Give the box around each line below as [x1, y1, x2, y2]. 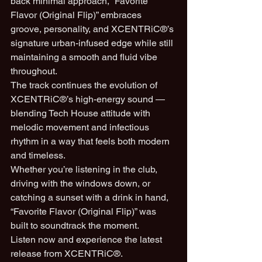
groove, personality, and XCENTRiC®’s [11, 23, 176, 35]
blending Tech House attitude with [11, 108, 153, 119]
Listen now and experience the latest [11, 234, 164, 245]
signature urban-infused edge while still [11, 37, 175, 49]
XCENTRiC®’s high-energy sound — [11, 94, 167, 105]
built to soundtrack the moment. [11, 220, 139, 231]
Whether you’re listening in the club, [11, 164, 160, 175]
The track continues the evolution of [11, 80, 160, 91]
